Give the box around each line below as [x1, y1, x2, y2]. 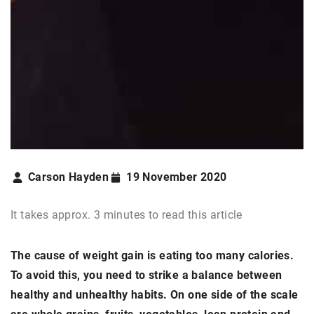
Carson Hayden [28, 170, 109, 184]
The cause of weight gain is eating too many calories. [11, 248, 294, 262]
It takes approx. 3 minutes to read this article [11, 207, 243, 221]
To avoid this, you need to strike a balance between [11, 268, 282, 282]
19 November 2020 [126, 170, 227, 184]
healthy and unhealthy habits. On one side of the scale [11, 287, 299, 301]
